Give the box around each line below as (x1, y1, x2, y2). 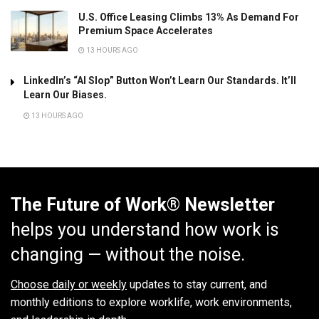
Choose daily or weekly (11, 278, 127, 292)
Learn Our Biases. (23, 88, 107, 100)
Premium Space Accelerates (78, 24, 213, 36)
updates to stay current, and (127, 278, 267, 292)
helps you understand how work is (11, 219, 279, 240)
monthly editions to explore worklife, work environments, (11, 296, 292, 310)
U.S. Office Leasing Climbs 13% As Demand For (78, 11, 299, 23)
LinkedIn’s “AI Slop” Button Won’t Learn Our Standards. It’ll (23, 74, 296, 86)
